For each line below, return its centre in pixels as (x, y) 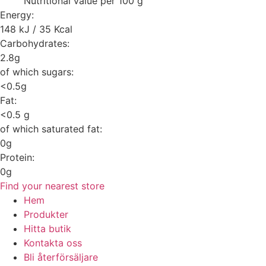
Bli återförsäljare (61, 257)
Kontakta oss (53, 243)
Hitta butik (47, 229)
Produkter (46, 215)
